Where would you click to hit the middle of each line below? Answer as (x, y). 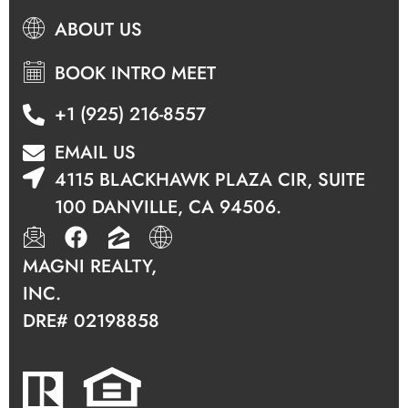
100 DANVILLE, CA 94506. (168, 208)
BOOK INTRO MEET (135, 74)
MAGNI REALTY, (90, 267)
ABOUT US (98, 30)
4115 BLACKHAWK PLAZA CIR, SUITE (210, 180)
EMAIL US (95, 153)
